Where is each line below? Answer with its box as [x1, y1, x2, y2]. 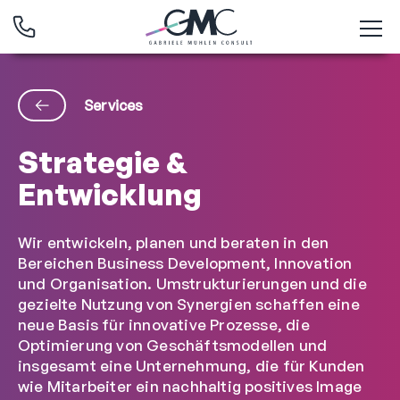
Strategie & [18, 144, 187, 180]
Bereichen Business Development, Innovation [18, 254, 353, 272]
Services [84, 96, 144, 114]
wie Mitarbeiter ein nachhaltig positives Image [18, 377, 362, 396]
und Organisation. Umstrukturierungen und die [18, 274, 367, 293]
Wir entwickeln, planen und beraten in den [18, 233, 329, 252]
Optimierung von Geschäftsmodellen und [18, 336, 328, 354]
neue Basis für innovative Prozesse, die [18, 315, 310, 334]
